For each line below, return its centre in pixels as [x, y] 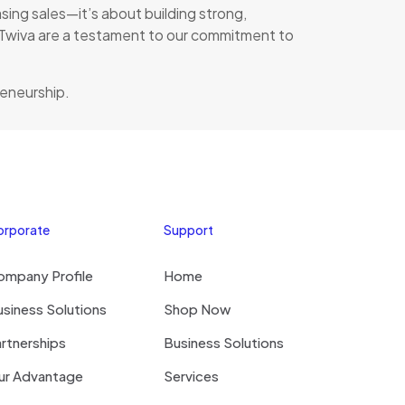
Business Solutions [224, 342]
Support [189, 230]
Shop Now [198, 309]
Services [192, 376]
